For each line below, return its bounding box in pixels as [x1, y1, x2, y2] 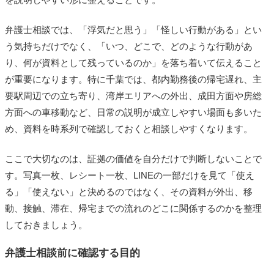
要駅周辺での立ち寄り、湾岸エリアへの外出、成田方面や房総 [5, 90, 262, 101]
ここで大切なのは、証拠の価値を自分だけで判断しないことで [5, 153, 262, 164]
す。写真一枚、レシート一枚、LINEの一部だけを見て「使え [5, 169, 254, 180]
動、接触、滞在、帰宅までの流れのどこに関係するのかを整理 [5, 202, 262, 213]
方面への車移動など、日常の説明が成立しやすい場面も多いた [5, 106, 262, 117]
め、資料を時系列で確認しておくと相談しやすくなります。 [5, 123, 253, 134]
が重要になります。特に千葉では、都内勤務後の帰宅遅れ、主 [5, 73, 262, 84]
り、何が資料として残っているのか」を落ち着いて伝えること [5, 57, 262, 68]
